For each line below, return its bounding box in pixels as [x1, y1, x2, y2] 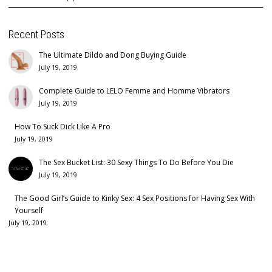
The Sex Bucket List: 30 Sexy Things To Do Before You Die [39, 157, 234, 168]
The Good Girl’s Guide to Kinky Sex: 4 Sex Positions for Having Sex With [15, 193, 255, 204]
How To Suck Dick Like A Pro [15, 121, 110, 132]
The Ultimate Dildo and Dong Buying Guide [39, 50, 186, 61]
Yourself [15, 205, 43, 216]
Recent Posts [8, 28, 64, 41]
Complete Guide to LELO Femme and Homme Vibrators [39, 86, 229, 97]
